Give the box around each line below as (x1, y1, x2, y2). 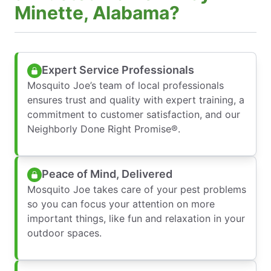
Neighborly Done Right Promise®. (27, 122, 180, 135)
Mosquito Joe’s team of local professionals (27, 79, 224, 91)
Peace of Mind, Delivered (42, 168, 172, 181)
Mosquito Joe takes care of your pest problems (27, 183, 246, 195)
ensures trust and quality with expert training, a (27, 93, 244, 106)
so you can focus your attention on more (27, 197, 215, 210)
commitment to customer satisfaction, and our (27, 108, 240, 120)
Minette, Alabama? (15, 1, 180, 24)
